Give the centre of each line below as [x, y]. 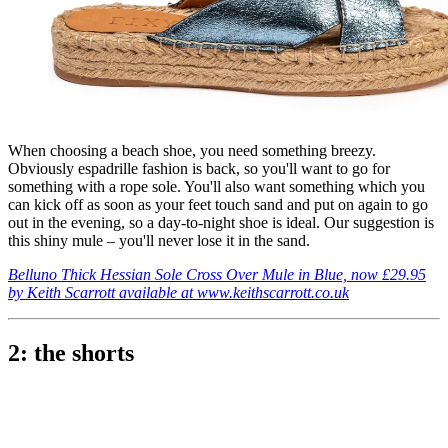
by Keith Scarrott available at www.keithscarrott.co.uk [178, 293]
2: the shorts [71, 353]
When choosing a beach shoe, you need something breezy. [192, 151]
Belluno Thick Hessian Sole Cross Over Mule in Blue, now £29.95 [217, 275]
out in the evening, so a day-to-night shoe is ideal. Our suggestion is [221, 223]
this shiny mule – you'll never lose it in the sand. [159, 241]
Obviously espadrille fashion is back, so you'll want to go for [199, 169]
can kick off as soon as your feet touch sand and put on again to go [218, 205]
